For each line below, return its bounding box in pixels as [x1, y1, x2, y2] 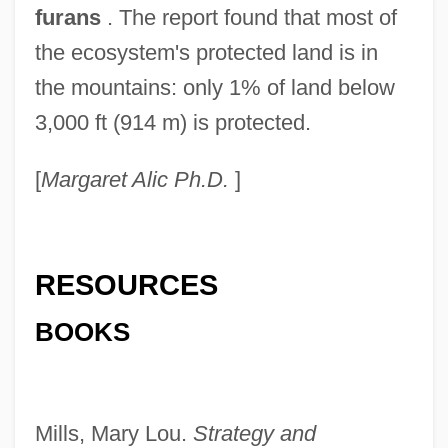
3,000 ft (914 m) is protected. [34, 109, 311, 135]
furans [34, 4, 101, 30]
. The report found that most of [100, 4, 397, 30]
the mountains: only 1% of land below [34, 74, 395, 100]
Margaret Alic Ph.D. [40, 166, 229, 192]
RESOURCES [34, 269, 218, 302]
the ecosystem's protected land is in [34, 39, 378, 65]
